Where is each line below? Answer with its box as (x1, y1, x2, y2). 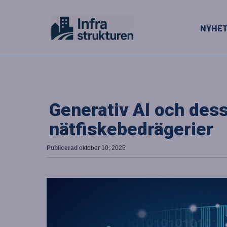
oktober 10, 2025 (79, 144, 126, 152)
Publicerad (47, 144, 79, 152)
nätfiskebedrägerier (49, 119, 213, 140)
